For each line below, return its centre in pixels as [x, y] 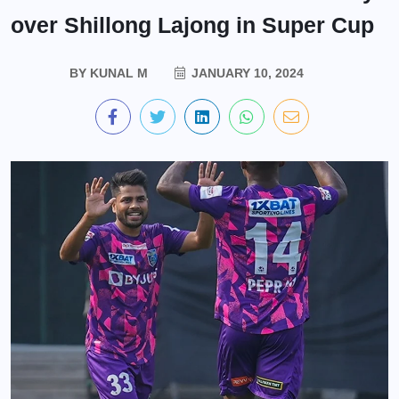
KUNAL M [117, 73]
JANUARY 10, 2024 [245, 73]
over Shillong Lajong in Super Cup [192, 25]
